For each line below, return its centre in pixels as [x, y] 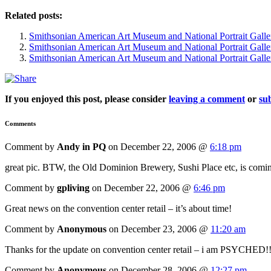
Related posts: [34, 15]
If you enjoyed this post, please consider [87, 99]
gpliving [73, 188]
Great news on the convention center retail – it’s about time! [118, 209]
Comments [20, 123]
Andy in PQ [81, 147]
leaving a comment [207, 99]
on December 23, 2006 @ [160, 229]
